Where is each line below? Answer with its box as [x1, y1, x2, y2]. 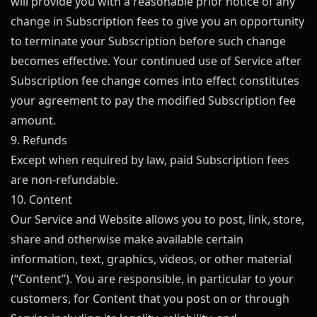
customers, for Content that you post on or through [11, 291, 289, 306]
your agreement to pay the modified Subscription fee [11, 93, 296, 108]
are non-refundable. [11, 172, 118, 188]
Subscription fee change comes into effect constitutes [11, 73, 299, 88]
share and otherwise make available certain [11, 231, 243, 247]
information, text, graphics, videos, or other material [11, 251, 292, 267]
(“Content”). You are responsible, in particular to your [11, 271, 294, 287]
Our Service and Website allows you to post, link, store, [11, 212, 304, 227]
